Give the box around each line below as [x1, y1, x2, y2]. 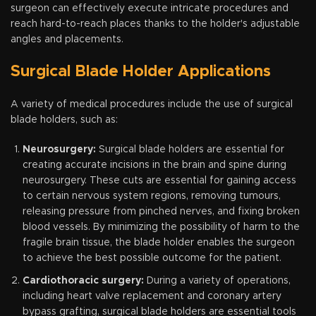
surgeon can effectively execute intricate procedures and [11, 3, 288, 13]
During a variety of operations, [144, 275, 291, 286]
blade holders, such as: [11, 114, 118, 125]
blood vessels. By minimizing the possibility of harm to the [23, 221, 300, 232]
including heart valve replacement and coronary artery [23, 291, 281, 301]
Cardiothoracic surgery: [23, 275, 144, 286]
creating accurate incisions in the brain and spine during [23, 159, 286, 170]
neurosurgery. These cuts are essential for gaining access [23, 175, 296, 186]
